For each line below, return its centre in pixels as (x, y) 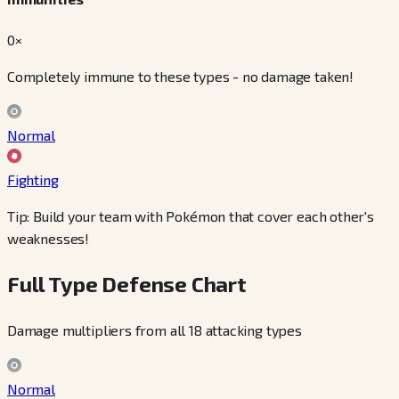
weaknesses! (49, 239)
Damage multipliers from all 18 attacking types (155, 330)
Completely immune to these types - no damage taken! (181, 77)
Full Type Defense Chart (127, 284)
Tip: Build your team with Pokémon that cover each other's (191, 216)
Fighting (33, 180)
